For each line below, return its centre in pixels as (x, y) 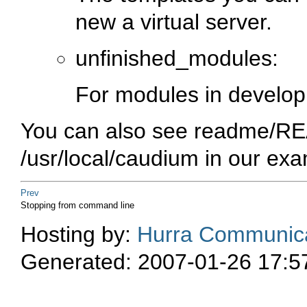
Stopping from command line (77, 205)
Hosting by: (79, 234)
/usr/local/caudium (110, 159)
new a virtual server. (174, 22)
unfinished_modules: (177, 59)
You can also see (107, 131)
